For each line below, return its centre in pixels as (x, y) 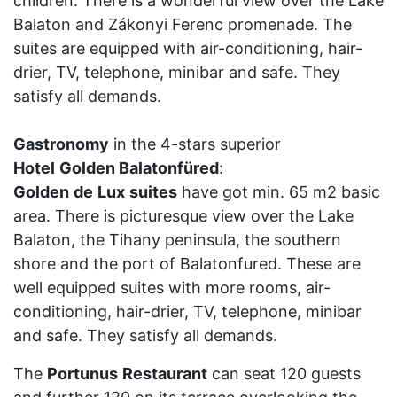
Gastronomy (61, 144)
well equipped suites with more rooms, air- (172, 288)
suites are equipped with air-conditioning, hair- (188, 48)
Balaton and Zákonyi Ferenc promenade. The (183, 24)
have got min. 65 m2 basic (279, 192)
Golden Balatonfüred (139, 168)
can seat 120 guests (284, 374)
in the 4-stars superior (195, 144)
